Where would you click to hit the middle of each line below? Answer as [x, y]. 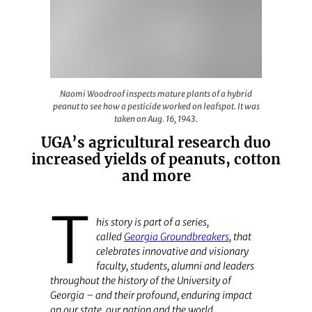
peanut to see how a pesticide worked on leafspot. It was [156, 106]
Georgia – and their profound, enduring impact [151, 295]
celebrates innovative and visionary [172, 251]
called [110, 236]
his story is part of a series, [152, 222]
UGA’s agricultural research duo [156, 143]
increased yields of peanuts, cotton [156, 160]
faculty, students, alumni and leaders [175, 266]
